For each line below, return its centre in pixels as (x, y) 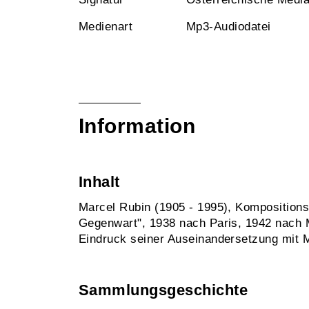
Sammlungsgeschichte (163, 290)
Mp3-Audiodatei (229, 27)
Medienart (106, 27)
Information (137, 126)
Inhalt (99, 182)
